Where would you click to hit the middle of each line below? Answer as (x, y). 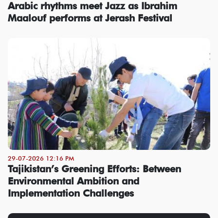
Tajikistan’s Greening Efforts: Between (94, 169)
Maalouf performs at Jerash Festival (90, 18)
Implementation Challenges (71, 193)
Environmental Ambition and (73, 181)
